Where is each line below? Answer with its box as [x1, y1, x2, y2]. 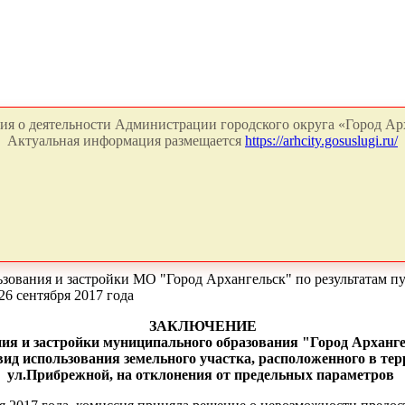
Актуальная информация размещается [7, 133, 245, 148]
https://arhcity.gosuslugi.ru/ [245, 133, 398, 148]
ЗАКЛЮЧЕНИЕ [148, 318, 257, 334]
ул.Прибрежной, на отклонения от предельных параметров [7, 367, 394, 382]
